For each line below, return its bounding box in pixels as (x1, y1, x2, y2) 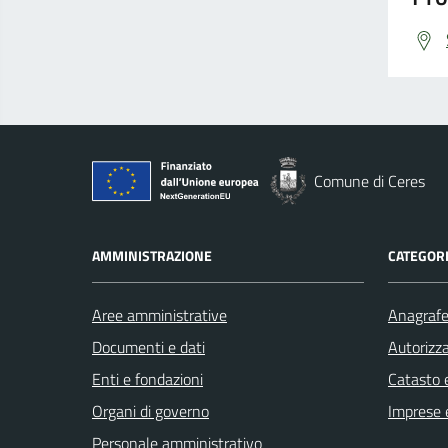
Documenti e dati (92, 335, 205, 360)
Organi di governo (92, 399, 209, 424)
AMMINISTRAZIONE (92, 245, 212, 267)
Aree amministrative (92, 303, 227, 328)
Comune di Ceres (314, 169, 425, 194)
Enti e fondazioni (92, 367, 203, 392)
